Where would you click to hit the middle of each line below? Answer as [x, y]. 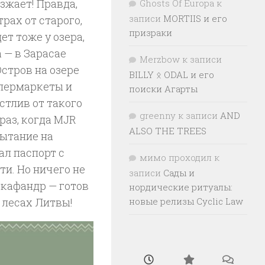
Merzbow [160, 59]
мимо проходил [176, 157]
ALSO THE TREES [168, 131]
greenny [158, 115]
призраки [151, 33]
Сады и [179, 173]
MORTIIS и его [195, 18]
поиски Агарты [163, 89]
